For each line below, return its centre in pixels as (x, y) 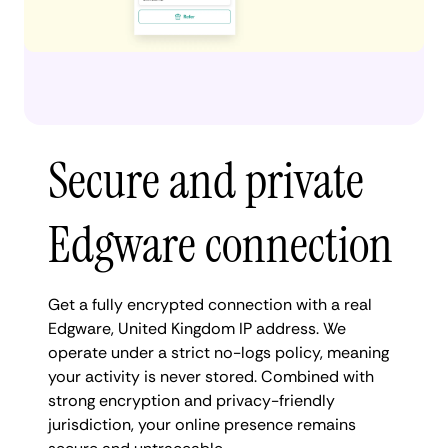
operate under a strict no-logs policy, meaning (218, 352)
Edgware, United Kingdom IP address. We (197, 328)
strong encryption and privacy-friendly (191, 400)
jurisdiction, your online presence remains (202, 424)
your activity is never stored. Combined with (211, 376)
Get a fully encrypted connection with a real (210, 304)
